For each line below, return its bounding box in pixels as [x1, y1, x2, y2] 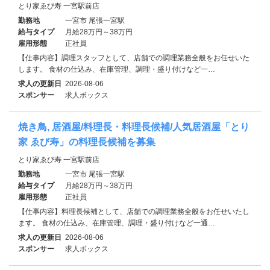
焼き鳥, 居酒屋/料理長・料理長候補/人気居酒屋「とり [18, 121, 250, 132]
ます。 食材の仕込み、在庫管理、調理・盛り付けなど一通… [18, 218, 215, 227]
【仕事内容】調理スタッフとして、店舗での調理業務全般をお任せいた [18, 53, 250, 62]
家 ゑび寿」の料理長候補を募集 [18, 136, 155, 147]
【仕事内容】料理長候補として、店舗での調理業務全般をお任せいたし [18, 207, 250, 216]
